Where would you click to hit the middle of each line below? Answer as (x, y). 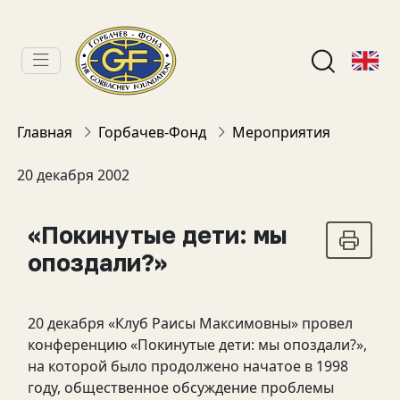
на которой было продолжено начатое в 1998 (187, 366)
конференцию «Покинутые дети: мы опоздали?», (197, 345)
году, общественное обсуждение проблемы (180, 387)
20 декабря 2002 (73, 175)
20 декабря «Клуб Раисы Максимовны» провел (190, 323)
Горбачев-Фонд (152, 132)
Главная (44, 132)
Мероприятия (281, 132)
